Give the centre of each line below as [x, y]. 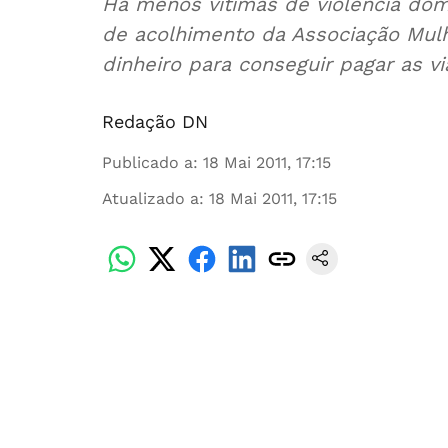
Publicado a [147, 162]
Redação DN [155, 121]
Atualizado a [150, 198]
